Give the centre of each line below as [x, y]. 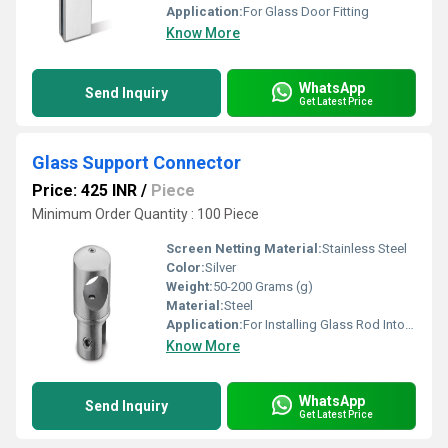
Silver [220, 267]
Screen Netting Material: [244, 248]
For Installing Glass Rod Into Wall [324, 324]
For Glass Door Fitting [306, 11]
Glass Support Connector [136, 162]
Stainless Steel [364, 248]
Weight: [189, 286]
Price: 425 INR [84, 190]
